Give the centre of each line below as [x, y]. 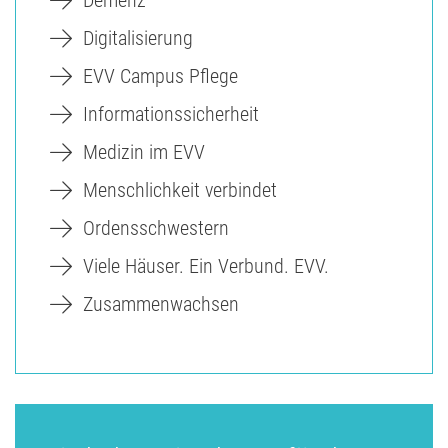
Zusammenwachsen [161, 303]
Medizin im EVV [144, 151]
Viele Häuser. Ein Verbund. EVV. [206, 265]
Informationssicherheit [171, 113]
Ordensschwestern [156, 227]
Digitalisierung [138, 37]
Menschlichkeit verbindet [180, 189]
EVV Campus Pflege [160, 75]
